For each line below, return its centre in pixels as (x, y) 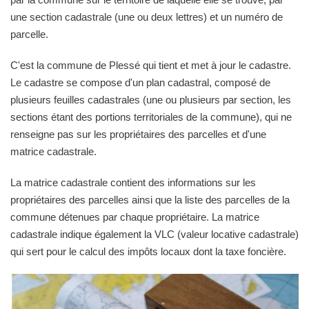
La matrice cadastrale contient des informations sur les (133, 182)
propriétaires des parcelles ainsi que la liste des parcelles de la (150, 199)
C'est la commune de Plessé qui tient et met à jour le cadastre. (151, 65)
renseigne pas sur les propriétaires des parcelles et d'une (138, 134)
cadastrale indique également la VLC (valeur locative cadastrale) (154, 234)
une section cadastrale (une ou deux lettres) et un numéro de (147, 17)
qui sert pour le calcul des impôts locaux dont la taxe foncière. (148, 251)
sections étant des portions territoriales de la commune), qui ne (151, 117)
